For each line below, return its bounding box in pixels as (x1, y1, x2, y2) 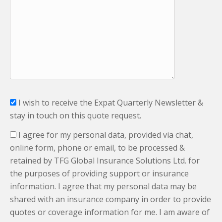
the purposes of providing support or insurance (10, 168, 189, 179)
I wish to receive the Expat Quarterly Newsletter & (18, 97, 203, 108)
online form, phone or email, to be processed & (10, 142, 185, 154)
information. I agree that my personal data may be (10, 181, 197, 192)
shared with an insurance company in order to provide (10, 194, 211, 205)
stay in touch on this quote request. (10, 110, 141, 121)
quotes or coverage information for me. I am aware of (10, 207, 210, 218)
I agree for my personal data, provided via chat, (18, 129, 193, 141)
